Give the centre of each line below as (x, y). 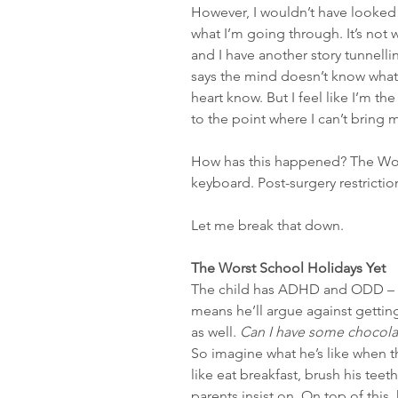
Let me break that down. (267, 225)
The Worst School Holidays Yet (288, 268)
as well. (215, 332)
